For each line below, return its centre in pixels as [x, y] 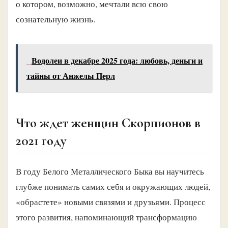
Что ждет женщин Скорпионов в [108, 123]
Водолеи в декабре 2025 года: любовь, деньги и [117, 60]
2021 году [41, 140]
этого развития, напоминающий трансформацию [106, 217]
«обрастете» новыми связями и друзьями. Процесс [111, 202]
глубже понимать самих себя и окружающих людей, [113, 186]
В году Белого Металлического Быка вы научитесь [110, 171]
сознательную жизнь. [55, 19]
